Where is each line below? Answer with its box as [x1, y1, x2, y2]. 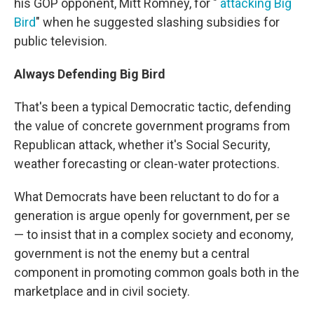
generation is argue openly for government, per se [14, 208, 290, 223]
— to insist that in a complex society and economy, [14, 227, 293, 242]
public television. [14, 34, 107, 48]
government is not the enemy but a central [14, 246, 250, 261]
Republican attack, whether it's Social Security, [14, 137, 270, 152]
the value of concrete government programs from [14, 118, 290, 133]
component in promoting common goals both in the [14, 265, 299, 280]
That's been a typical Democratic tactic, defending [14, 100, 291, 114]
